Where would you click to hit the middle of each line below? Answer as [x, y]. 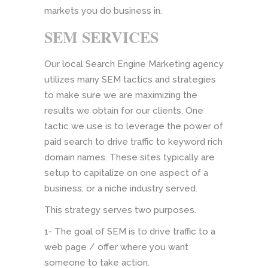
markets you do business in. [103, 11]
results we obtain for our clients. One [124, 111]
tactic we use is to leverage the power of [134, 127]
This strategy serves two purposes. [120, 210]
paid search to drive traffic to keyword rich [133, 142]
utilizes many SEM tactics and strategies [130, 80]
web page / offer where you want [116, 247]
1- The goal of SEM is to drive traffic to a [130, 232]
